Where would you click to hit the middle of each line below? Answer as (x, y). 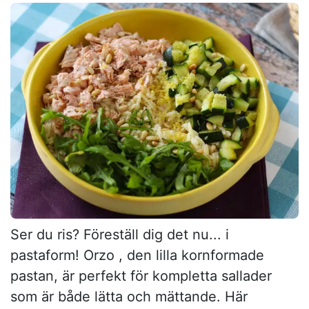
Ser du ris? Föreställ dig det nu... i (120, 235)
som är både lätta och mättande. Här (129, 297)
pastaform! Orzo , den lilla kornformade (137, 256)
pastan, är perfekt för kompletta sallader (141, 276)
